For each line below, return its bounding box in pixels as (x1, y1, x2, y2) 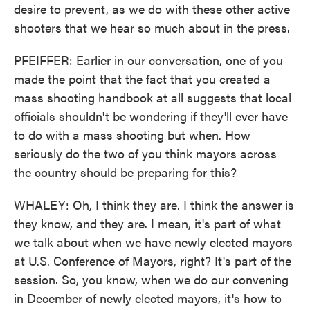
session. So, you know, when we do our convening (14, 271, 289, 288)
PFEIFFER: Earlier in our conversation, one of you (14, 51, 283, 69)
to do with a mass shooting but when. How (14, 126, 250, 143)
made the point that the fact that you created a (14, 70, 271, 87)
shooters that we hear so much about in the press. (14, 19, 290, 36)
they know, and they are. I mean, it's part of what (14, 215, 281, 232)
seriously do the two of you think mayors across (14, 145, 277, 162)
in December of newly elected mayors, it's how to (14, 289, 282, 307)
